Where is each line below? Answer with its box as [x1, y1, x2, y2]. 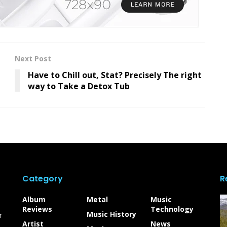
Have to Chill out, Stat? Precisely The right [28, 69, 202, 81]
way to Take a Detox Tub [28, 80, 130, 92]
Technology [150, 204, 194, 214]
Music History [86, 209, 136, 219]
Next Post [15, 53, 51, 63]
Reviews [22, 204, 52, 214]
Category [22, 172, 63, 184]
